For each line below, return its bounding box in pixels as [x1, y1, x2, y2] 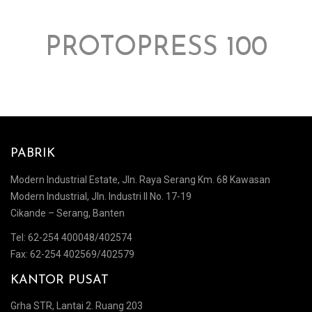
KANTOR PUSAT [10, 273, 109, 287]
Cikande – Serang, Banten [10, 207, 125, 219]
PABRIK [10, 147, 55, 161]
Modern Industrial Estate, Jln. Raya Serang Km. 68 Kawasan [10, 173, 270, 185]
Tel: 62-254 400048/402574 [10, 232, 132, 244]
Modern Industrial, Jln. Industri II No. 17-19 [10, 190, 192, 202]
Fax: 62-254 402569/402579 [10, 249, 134, 260]
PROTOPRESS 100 [45, 35, 267, 63]
